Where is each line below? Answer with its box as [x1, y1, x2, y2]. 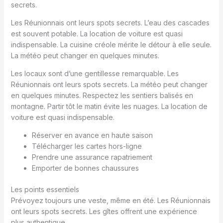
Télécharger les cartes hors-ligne [31, 142, 142, 150]
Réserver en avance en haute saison [31, 131, 153, 139]
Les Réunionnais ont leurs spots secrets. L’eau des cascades [10, 18, 210, 27]
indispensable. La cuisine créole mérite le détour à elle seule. [10, 40, 212, 49]
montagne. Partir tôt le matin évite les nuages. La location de [10, 102, 208, 111]
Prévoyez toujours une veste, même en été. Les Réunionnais [10, 196, 211, 205]
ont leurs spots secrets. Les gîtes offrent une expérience [10, 207, 197, 216]
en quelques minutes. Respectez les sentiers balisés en [10, 91, 193, 100]
